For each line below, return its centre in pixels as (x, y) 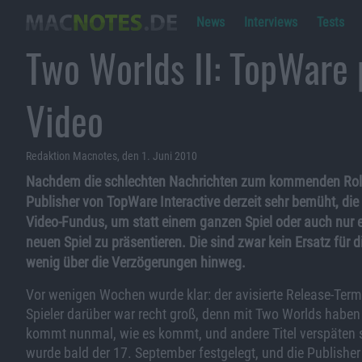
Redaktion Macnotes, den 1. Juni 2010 (112, 156)
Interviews (271, 22)
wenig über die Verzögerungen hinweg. (136, 262)
